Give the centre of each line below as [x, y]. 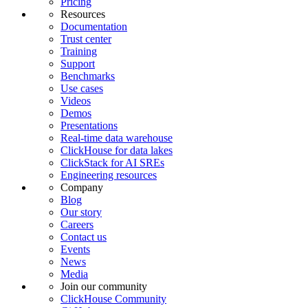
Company [82, 187]
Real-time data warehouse [117, 137]
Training [79, 51]
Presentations [89, 125]
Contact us [84, 236]
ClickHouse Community [113, 298]
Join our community [104, 286]
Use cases [82, 88]
